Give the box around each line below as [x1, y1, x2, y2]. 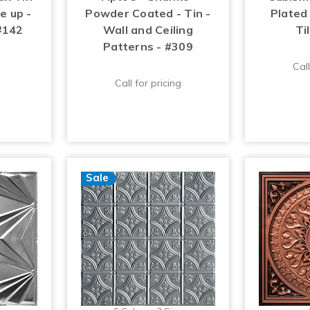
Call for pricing [114, 77, 181, 90]
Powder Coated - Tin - [85, 6, 211, 21]
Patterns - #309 [103, 39, 193, 54]
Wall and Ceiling [102, 23, 193, 37]
